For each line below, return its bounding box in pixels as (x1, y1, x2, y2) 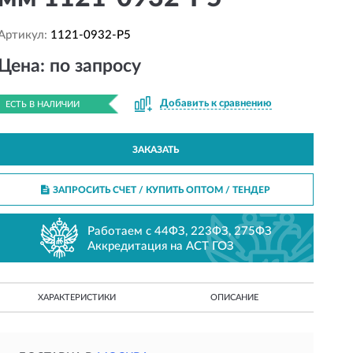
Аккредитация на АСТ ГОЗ (87, 240, 235, 252)
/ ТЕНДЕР (222, 185, 270, 195)
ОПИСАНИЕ (210, 293, 259, 302)
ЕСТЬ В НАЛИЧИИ (5, 100, 80, 109)
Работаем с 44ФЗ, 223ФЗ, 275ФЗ (87, 225, 273, 237)
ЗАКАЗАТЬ (132, 145, 179, 154)
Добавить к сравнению (159, 98, 272, 109)
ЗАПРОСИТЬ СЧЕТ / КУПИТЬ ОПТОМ (52, 185, 223, 195)
